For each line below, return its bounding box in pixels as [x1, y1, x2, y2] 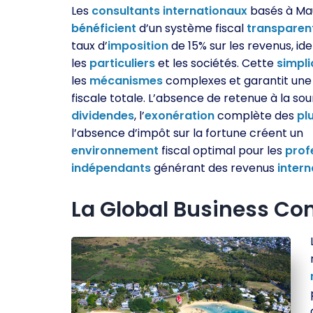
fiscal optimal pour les [159, 143, 285, 159]
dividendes [71, 108, 134, 124]
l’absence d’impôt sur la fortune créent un [71, 125, 303, 141]
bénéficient [71, 20, 136, 36]
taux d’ [71, 38, 108, 54]
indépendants [71, 160, 151, 176]
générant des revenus [151, 160, 277, 176]
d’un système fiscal [136, 20, 247, 36]
